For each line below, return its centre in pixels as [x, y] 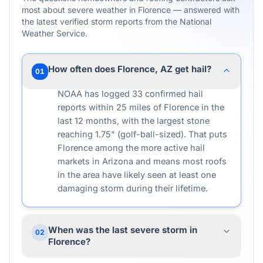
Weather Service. [55, 33]
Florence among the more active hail [131, 148]
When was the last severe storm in [123, 230]
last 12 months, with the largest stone [134, 121]
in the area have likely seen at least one [137, 175]
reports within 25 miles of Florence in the [141, 107]
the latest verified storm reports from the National [117, 21]
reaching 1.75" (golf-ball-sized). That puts [142, 134]
